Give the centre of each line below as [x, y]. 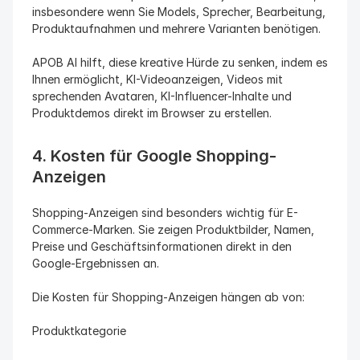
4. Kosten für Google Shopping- [154, 156]
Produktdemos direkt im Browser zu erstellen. [152, 113]
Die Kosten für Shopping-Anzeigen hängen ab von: [168, 297]
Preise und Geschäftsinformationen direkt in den [162, 246]
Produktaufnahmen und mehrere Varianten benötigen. [176, 29]
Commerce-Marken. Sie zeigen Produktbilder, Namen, [173, 229]
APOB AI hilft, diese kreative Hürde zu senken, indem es [180, 62]
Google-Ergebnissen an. [96, 263]
